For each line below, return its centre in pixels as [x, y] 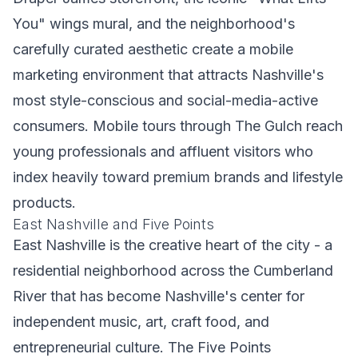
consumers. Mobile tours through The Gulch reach [178, 126]
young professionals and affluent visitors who [163, 151]
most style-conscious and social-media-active [165, 100]
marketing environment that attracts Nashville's [168, 75]
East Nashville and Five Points [113, 224]
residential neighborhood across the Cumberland [173, 270]
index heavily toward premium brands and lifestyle [178, 177]
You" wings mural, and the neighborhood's [154, 24]
